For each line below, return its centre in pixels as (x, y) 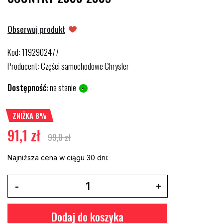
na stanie (63, 87)
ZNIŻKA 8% (30, 115)
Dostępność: (28, 87)
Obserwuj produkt (36, 29)
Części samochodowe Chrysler (85, 66)
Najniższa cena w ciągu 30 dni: (58, 158)
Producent (22, 66)
